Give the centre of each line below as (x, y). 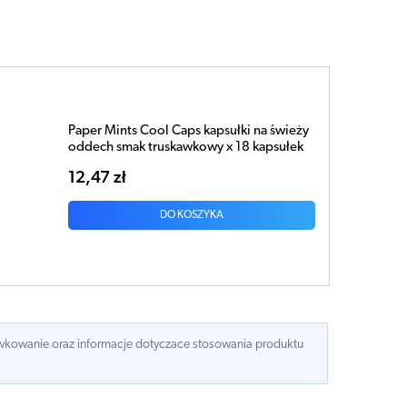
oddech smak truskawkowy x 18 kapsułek (185, 147)
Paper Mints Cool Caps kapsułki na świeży (188, 131)
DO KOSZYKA (191, 215)
